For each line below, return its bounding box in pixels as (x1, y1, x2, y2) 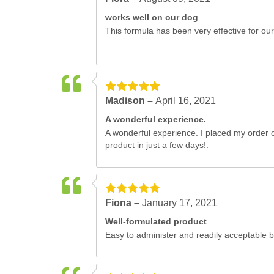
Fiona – (105, 198, 142, 208)
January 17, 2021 (142, 198, 217, 208)
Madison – (105, 95, 155, 106)
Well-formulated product (105, 217, 207, 226)
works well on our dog (105, 12, 198, 22)
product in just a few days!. (105, 140, 209, 150)
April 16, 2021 (155, 95, 216, 106)
